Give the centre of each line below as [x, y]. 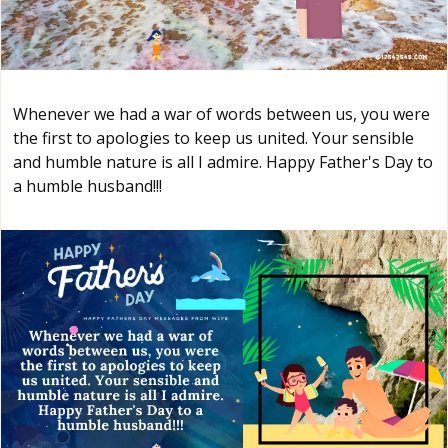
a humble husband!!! [87, 186]
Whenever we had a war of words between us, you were [221, 114]
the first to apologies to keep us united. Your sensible [213, 138]
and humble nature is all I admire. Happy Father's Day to [223, 162]
